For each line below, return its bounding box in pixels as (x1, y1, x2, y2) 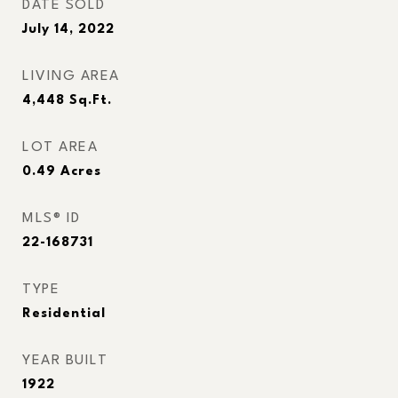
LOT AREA (22, 140, 98, 155)
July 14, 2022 (22, 23, 115, 36)
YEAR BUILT (22, 354, 107, 368)
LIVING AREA (22, 69, 120, 84)
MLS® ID (22, 211, 81, 226)
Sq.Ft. (69, 94, 112, 107)
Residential (22, 307, 106, 321)
